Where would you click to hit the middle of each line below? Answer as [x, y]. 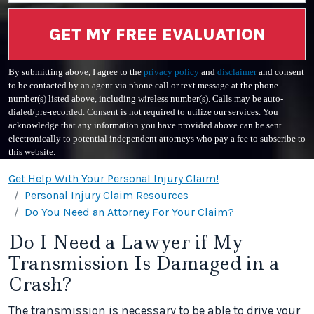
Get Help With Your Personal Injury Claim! [114, 178]
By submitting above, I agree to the [76, 72]
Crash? [40, 284]
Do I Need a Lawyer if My [126, 242]
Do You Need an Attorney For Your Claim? [129, 212]
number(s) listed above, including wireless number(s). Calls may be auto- [146, 99]
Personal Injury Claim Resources [107, 195]
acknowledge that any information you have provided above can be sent [145, 125]
